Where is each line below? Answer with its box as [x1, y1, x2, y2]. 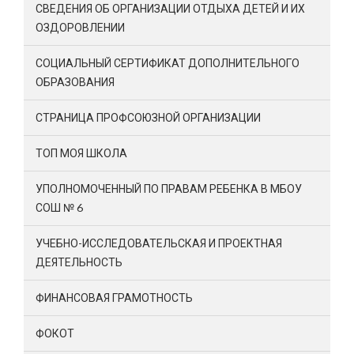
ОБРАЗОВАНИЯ [36, 75, 115, 89]
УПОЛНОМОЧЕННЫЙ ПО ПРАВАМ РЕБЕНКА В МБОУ [36, 182, 302, 196]
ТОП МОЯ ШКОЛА [36, 146, 127, 160]
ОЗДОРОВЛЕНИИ [36, 21, 125, 35]
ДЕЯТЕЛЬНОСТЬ [36, 255, 122, 269]
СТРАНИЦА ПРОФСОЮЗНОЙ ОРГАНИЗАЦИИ [36, 111, 261, 125]
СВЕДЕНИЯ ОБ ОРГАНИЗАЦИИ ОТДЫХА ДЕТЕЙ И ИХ [36, 2, 305, 16]
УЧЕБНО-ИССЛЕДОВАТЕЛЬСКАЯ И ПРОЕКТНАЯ [36, 236, 282, 250]
